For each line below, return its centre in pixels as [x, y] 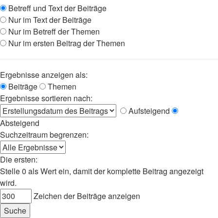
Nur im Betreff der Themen [53, 31]
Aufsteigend [148, 111]
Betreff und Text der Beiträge [56, 8]
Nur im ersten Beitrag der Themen [66, 43]
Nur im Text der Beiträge [49, 20]
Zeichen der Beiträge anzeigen [86, 196]
